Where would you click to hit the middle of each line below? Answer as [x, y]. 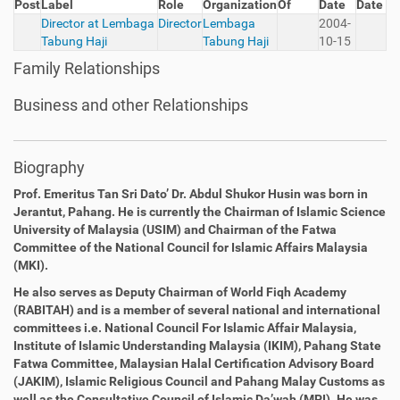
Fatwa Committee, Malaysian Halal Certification [151, 363]
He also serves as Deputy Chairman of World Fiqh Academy [180, 292]
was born [329, 194]
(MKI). [31, 265]
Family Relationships [87, 68]
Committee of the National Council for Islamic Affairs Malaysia [191, 247]
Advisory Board [331, 363]
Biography [49, 167]
